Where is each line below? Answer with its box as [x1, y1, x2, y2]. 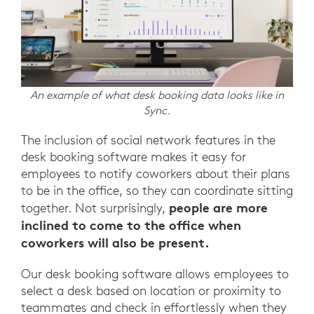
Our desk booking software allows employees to [21, 266, 289, 282]
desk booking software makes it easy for [21, 149, 246, 165]
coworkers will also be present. [21, 234, 210, 252]
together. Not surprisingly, [21, 200, 169, 217]
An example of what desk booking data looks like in [30, 88, 284, 102]
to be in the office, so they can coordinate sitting [21, 182, 293, 199]
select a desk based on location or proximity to [21, 282, 281, 299]
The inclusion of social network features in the [21, 132, 275, 149]
